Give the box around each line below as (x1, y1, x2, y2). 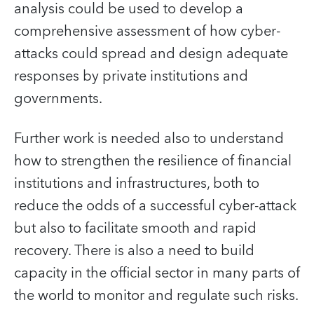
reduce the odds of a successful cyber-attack (14, 193, 296, 218)
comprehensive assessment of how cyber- (14, 19, 280, 43)
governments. (14, 86, 102, 111)
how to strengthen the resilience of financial (14, 149, 292, 173)
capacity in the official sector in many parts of (14, 261, 300, 285)
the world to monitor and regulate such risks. (14, 283, 299, 308)
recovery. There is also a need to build (14, 238, 254, 263)
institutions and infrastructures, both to (14, 171, 259, 196)
